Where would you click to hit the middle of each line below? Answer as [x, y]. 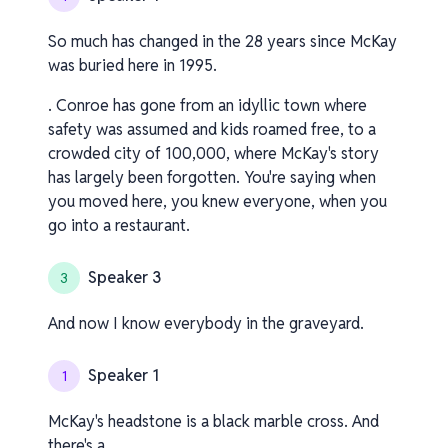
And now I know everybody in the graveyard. [206, 323]
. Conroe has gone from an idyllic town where [207, 105]
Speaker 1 [123, 375]
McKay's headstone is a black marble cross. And [213, 421]
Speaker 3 [124, 277]
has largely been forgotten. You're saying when [212, 177]
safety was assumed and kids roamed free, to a [212, 129]
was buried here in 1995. [132, 65]
